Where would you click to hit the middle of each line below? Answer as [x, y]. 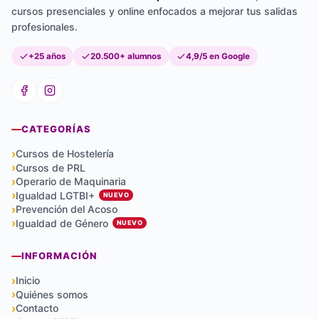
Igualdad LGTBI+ [55, 195]
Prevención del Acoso [67, 209]
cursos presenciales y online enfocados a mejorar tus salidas [155, 11]
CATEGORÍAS [57, 129]
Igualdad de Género [62, 223]
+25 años [47, 57]
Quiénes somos [52, 294]
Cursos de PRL [51, 167]
